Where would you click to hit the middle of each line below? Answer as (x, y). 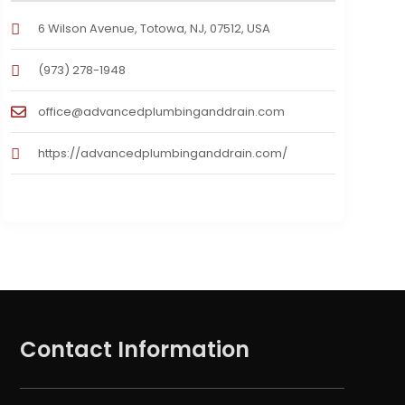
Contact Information (134, 350)
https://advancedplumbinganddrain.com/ (162, 154)
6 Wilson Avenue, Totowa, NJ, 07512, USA (154, 29)
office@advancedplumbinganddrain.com (161, 112)
